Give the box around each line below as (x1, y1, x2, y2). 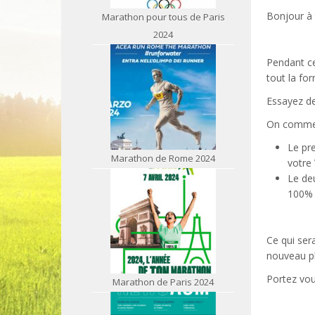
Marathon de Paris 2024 (112, 276, 214, 288)
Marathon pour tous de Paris (101, 11, 225, 23)
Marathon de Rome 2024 (111, 152, 215, 165)
